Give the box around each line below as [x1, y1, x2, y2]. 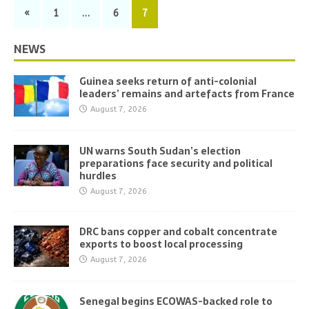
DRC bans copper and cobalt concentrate [79, 224, 277, 240]
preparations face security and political [79, 156, 272, 172]
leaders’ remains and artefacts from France [79, 86, 295, 102]
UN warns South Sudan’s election [79, 143, 241, 159]
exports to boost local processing [79, 237, 243, 252]
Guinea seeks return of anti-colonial [79, 74, 257, 90]
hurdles [79, 168, 117, 184]
